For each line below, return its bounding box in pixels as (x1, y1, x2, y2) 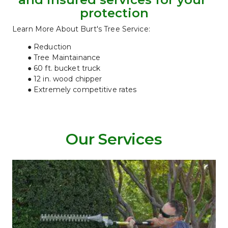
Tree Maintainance (33, 52, 101, 62)
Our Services (66, 129, 162, 149)
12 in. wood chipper (33, 74, 102, 83)
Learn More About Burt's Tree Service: (12, 24, 150, 34)
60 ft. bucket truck (33, 63, 101, 73)
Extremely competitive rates (33, 84, 137, 94)
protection (79, 5, 149, 20)
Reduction (33, 42, 72, 51)
